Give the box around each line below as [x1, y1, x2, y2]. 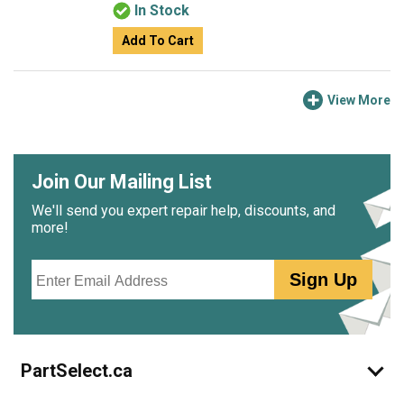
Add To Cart [122, 33, 194, 48]
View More [327, 93, 390, 107]
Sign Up [289, 270, 358, 289]
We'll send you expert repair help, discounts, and [32, 202, 335, 219]
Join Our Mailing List [32, 170, 212, 193]
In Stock [134, 2, 189, 19]
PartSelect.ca [21, 360, 133, 381]
